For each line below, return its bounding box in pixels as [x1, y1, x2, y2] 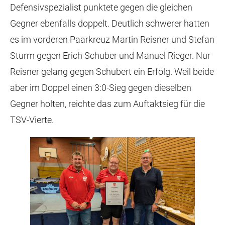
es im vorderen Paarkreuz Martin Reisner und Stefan [10, 34, 214, 45]
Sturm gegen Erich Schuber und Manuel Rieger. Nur [10, 50, 210, 61]
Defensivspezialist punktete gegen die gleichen [10, 2, 192, 13]
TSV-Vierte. [10, 115, 54, 125]
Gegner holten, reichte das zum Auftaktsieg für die [10, 98, 205, 109]
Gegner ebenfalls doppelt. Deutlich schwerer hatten [10, 18, 209, 29]
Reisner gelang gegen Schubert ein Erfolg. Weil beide [10, 66, 214, 77]
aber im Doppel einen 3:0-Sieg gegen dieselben [10, 82, 191, 93]
